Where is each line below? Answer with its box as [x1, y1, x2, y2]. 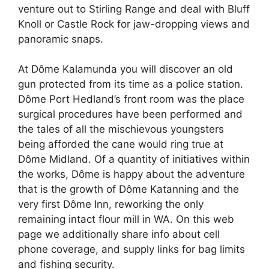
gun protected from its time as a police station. [18, 78, 243, 90]
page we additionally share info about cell [18, 228, 220, 240]
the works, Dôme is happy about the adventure [18, 168, 245, 180]
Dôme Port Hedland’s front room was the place [18, 93, 244, 105]
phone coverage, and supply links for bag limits [18, 243, 245, 255]
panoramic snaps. [18, 32, 103, 45]
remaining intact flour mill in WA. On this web [18, 213, 234, 225]
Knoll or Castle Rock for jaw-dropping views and [18, 17, 250, 30]
